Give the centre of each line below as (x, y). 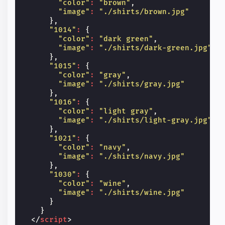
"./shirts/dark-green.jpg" (156, 48)
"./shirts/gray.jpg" (142, 84)
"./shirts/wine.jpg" (142, 193)
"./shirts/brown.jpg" (144, 12)
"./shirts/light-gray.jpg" (156, 121)
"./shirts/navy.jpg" (142, 157)
